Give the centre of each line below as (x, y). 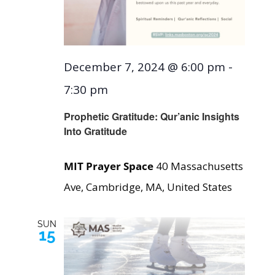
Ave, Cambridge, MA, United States (148, 187)
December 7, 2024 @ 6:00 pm (144, 67)
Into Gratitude (95, 131)
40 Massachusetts (199, 166)
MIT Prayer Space (110, 166)
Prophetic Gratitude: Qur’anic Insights (151, 117)
